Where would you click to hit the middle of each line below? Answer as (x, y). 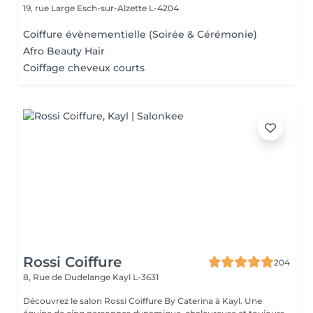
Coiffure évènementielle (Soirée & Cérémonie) (140, 34)
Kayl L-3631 (136, 277)
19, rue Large (50, 8)
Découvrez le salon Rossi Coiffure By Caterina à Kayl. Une (143, 301)
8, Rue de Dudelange (68, 277)
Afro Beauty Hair (64, 51)
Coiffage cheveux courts (84, 68)
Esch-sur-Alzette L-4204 (128, 8)
